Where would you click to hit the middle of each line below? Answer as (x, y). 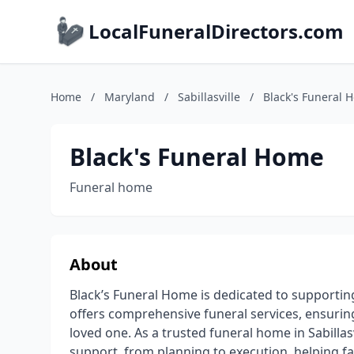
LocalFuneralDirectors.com (216, 31)
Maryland (130, 97)
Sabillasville (209, 97)
